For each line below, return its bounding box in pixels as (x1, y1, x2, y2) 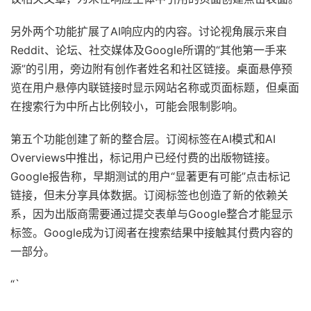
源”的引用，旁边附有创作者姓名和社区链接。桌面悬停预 (10, 62, 292, 76)
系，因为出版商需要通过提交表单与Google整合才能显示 (10, 207, 293, 221)
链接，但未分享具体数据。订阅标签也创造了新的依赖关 (10, 188, 288, 202)
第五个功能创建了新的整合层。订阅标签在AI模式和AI (10, 132, 276, 146)
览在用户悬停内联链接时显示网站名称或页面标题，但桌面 (10, 81, 299, 94)
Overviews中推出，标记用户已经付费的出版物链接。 (10, 151, 276, 165)
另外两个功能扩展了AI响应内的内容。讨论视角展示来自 (10, 24, 287, 38)
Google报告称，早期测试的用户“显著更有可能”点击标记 (10, 169, 290, 183)
